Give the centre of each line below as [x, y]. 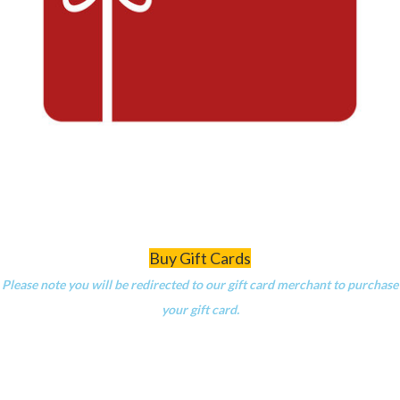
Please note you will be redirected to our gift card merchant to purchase [200, 284]
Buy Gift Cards [200, 258]
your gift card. [200, 309]
